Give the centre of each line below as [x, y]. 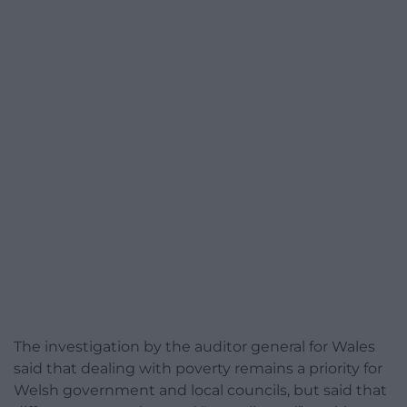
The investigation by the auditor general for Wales [194, 347]
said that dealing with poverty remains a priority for [198, 369]
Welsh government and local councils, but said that [200, 391]
